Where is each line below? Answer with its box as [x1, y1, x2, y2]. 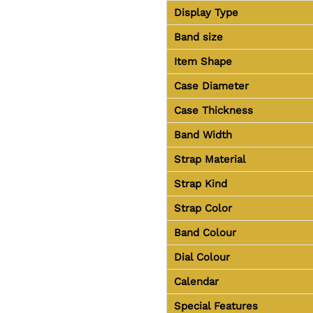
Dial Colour [173, 250, 230, 263]
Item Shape [173, 54, 232, 68]
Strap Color [173, 201, 232, 214]
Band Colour [173, 226, 236, 239]
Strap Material [173, 152, 246, 166]
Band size [173, 30, 223, 43]
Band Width [173, 128, 232, 141]
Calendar [173, 275, 219, 288]
